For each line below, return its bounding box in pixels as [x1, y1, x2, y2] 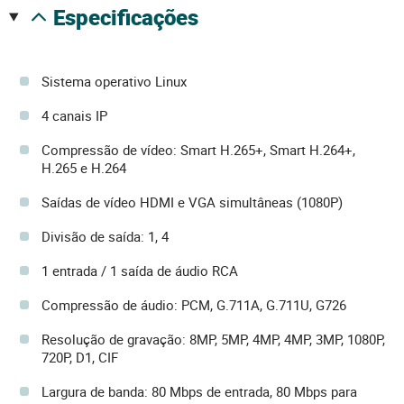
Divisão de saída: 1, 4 [41, 227, 169, 246]
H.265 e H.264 [41, 159, 126, 178]
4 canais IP [41, 106, 107, 125]
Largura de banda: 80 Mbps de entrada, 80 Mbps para [41, 382, 357, 401]
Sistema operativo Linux [41, 72, 187, 91]
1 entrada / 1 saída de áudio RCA [41, 262, 238, 280]
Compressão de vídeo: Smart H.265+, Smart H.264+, [41, 141, 355, 160]
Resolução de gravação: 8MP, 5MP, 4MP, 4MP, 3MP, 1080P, [41, 330, 385, 349]
